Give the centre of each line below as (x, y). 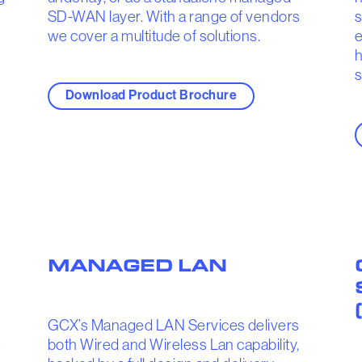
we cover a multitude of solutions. (154, 36)
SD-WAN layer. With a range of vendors (174, 17)
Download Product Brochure (151, 95)
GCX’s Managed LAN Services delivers (174, 325)
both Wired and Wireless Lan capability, (174, 344)
